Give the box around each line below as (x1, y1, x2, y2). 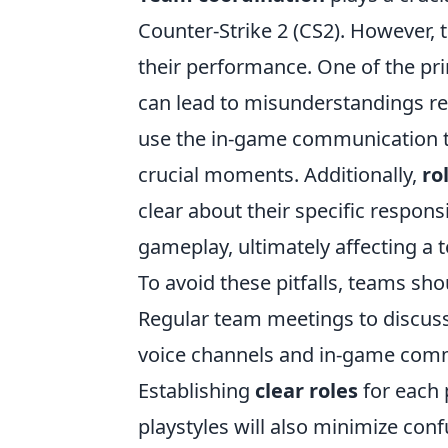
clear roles (255, 377, 358, 405)
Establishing (138, 377, 255, 405)
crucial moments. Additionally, (138, 161, 422, 189)
